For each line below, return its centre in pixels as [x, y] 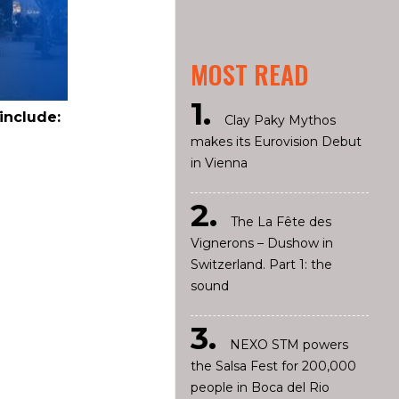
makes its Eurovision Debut [276, 142]
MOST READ [249, 74]
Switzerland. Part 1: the [261, 265]
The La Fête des [281, 222]
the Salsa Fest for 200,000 [273, 366]
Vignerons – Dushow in [261, 243]
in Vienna [219, 163]
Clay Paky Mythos [280, 120]
